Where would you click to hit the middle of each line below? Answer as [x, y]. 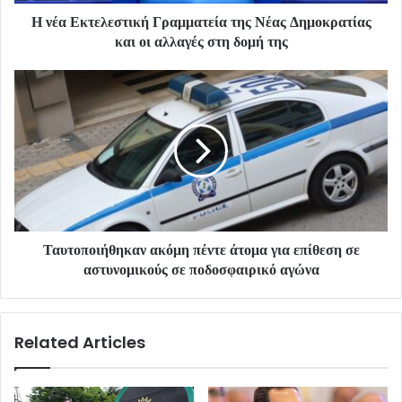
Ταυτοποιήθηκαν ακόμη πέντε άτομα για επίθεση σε [201, 249]
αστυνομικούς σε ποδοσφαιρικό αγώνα [201, 269]
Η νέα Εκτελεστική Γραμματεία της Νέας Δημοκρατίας [201, 22]
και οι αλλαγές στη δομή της [201, 41]
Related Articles [80, 342]
